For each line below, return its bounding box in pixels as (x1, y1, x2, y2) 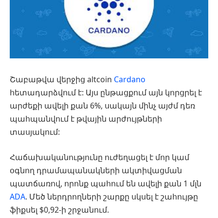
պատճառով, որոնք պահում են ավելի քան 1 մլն (10, 178, 201, 189)
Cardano (114, 73, 145, 85)
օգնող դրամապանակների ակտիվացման (10, 164, 182, 176)
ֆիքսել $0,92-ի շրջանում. (10, 204, 109, 215)
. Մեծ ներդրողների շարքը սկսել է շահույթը (25, 191, 198, 202)
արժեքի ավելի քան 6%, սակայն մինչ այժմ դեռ (10, 100, 195, 111)
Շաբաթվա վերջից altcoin (10, 73, 114, 85)
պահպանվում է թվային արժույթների (10, 113, 162, 124)
